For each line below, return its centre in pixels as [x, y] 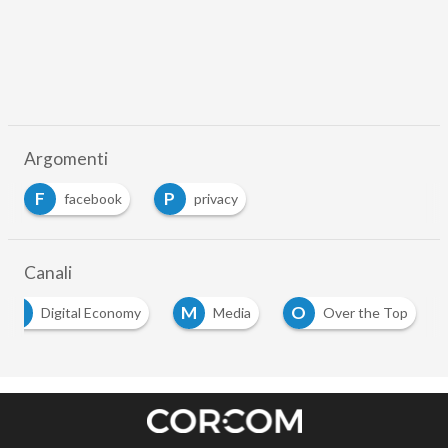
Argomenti [65, 158]
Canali [47, 272]
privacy [215, 198]
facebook [92, 198]
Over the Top [365, 312]
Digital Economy [90, 312]
